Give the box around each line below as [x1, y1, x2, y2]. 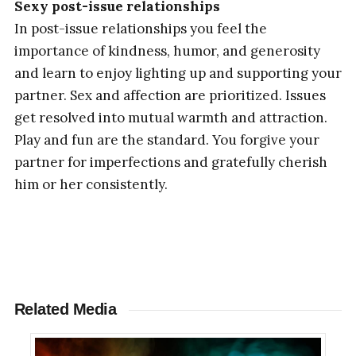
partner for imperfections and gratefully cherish [14, 153, 327, 172]
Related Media [14, 300, 117, 318]
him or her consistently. [14, 176, 168, 194]
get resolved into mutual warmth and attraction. [14, 109, 327, 127]
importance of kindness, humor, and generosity [14, 42, 320, 60]
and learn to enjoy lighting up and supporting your [14, 64, 342, 83]
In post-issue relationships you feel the [14, 20, 267, 38]
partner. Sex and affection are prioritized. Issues [14, 87, 326, 105]
